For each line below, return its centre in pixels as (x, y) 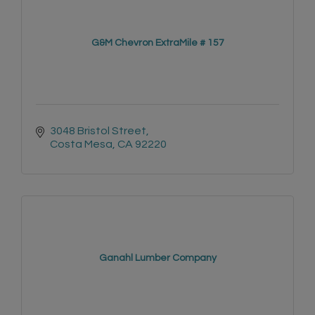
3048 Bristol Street (98, 131)
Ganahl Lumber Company (157, 258)
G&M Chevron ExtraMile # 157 (157, 43)
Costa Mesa (81, 144)
